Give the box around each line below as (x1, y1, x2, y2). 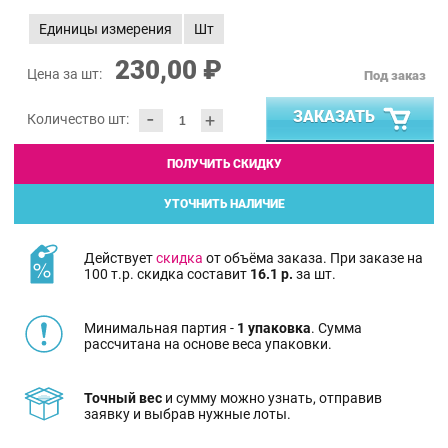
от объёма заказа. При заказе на (203, 249, 423, 266)
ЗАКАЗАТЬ (293, 106, 375, 126)
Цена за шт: (27, 66, 105, 83)
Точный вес (84, 389, 162, 406)
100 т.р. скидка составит (84, 265, 250, 282)
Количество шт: (27, 111, 129, 128)
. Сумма (311, 319, 362, 336)
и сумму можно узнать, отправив (162, 389, 382, 406)
